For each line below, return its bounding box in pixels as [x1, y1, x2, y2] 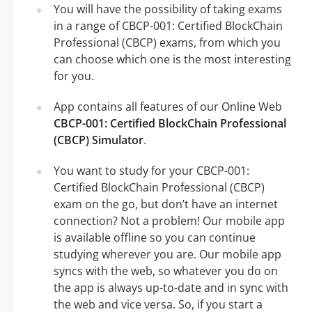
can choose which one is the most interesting [54, 52, 291, 68]
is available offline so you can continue [54, 230, 256, 246]
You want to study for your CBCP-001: [54, 163, 249, 179]
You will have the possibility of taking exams [54, 1, 282, 17]
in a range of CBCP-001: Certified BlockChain [54, 18, 283, 34]
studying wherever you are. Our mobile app [54, 247, 281, 263]
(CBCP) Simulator [54, 132, 143, 148]
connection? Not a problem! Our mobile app [54, 213, 285, 229]
